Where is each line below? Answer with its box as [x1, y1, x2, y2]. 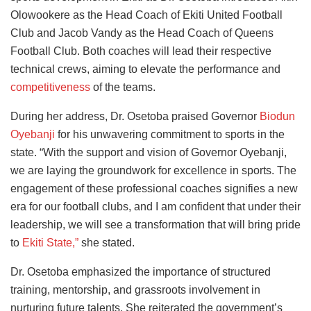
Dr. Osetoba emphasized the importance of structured [10, 265, 271, 278]
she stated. [78, 236, 135, 249]
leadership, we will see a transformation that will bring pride [10, 218, 301, 230]
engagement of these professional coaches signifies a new [10, 182, 298, 194]
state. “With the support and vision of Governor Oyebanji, [10, 146, 287, 158]
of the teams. [90, 81, 155, 93]
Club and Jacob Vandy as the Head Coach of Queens [10, 26, 274, 39]
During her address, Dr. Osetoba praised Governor [10, 110, 260, 122]
